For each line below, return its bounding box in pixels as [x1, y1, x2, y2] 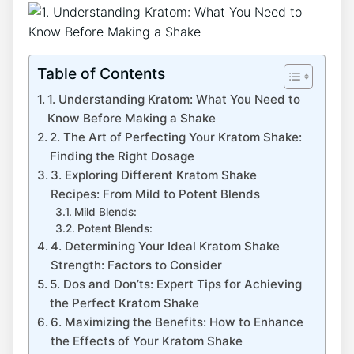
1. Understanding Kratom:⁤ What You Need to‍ [47, 92, 301, 107]
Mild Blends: [73, 205, 137, 219]
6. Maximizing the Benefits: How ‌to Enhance [51, 314, 304, 330]
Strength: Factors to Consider [51, 258, 223, 273]
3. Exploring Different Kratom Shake [51, 168, 258, 183]
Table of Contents [37, 64, 165, 84]
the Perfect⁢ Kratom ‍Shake [50, 296, 200, 311]
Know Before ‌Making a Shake [47, 111, 217, 126]
